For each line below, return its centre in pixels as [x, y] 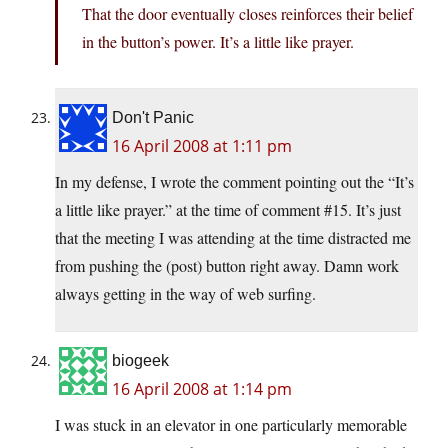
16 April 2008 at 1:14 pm [202, 389]
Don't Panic [153, 118]
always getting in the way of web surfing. [185, 294]
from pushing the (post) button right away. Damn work [227, 266]
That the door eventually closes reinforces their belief [247, 14]
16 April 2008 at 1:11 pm [202, 146]
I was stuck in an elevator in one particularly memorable [231, 425]
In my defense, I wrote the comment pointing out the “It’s [234, 182]
